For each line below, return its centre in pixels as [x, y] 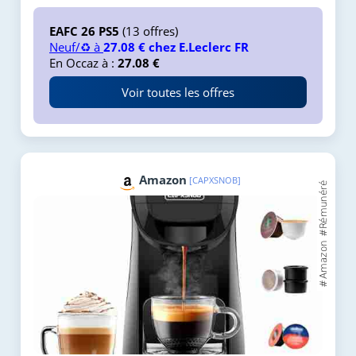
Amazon [163, 180]
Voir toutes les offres [178, 93]
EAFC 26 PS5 [84, 31]
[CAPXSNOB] [215, 180]
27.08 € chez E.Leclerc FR [176, 47]
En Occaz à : [83, 63]
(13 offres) [149, 31]
